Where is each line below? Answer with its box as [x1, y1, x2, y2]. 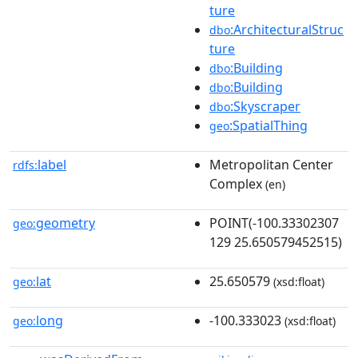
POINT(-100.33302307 [209, 213, 339, 232]
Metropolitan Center [209, 155, 333, 173]
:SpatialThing [229, 116, 308, 134]
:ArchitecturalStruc [230, 20, 344, 38]
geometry [36, 213, 95, 232]
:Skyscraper [230, 97, 300, 115]
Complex [209, 174, 262, 193]
